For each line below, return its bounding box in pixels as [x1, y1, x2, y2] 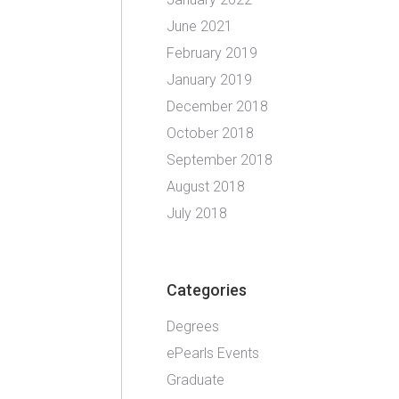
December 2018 [167, 98, 268, 115]
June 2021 [167, 18, 232, 35]
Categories [167, 281, 247, 299]
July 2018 [167, 205, 227, 222]
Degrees [167, 318, 219, 335]
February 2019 [167, 45, 257, 61]
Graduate [167, 371, 224, 388]
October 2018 [167, 125, 254, 142]
